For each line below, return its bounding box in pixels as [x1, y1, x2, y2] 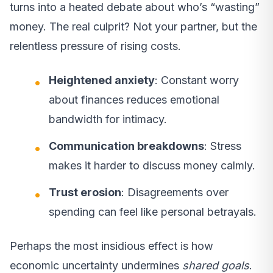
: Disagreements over [121, 186, 229, 199]
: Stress [204, 140, 241, 153]
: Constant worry [155, 74, 239, 87]
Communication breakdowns [49, 140, 204, 153]
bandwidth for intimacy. [49, 113, 167, 126]
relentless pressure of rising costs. [10, 40, 181, 53]
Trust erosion [49, 186, 121, 199]
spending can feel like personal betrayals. [49, 205, 257, 219]
